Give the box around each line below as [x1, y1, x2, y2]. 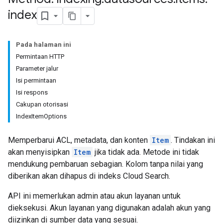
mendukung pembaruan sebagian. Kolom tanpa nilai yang [8, 159, 203, 169]
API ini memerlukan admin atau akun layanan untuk [8, 191, 181, 201]
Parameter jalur [16, 65, 58, 72]
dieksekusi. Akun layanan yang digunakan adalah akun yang [8, 203, 211, 213]
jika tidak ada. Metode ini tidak [93, 147, 199, 157]
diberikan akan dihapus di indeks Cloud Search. [8, 171, 170, 181]
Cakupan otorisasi [16, 101, 68, 108]
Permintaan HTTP [16, 53, 64, 60]
